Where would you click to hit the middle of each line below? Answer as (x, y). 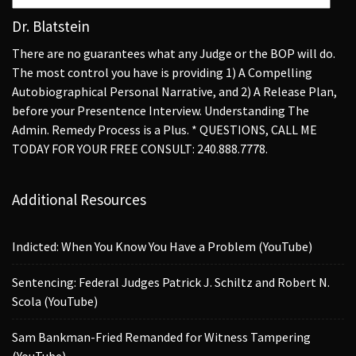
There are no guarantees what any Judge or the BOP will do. (174, 53)
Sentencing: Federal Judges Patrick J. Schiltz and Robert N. (171, 282)
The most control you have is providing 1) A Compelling (162, 72)
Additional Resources (79, 199)
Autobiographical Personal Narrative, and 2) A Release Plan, (174, 91)
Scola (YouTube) (55, 301)
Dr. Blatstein (51, 26)
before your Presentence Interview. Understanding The (161, 110)
